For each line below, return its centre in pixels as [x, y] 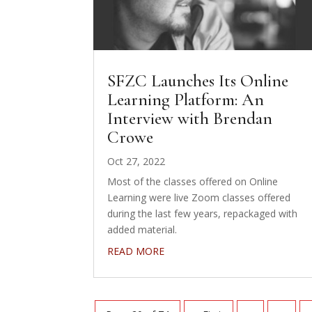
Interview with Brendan [190, 118]
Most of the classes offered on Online [193, 181]
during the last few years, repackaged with [203, 213]
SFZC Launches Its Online [198, 80]
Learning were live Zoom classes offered [199, 197]
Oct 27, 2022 [136, 161]
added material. [142, 229]
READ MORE [136, 251]
